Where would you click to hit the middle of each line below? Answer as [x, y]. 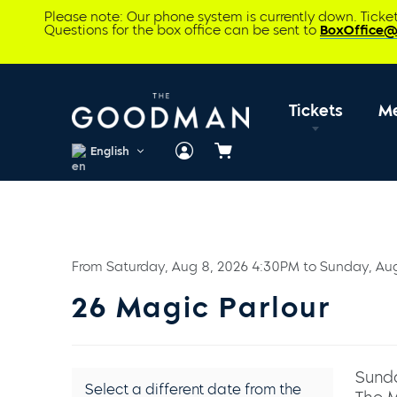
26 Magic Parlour [201, 307]
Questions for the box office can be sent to [182, 30]
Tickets [315, 110]
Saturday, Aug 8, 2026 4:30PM [202, 267]
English [109, 150]
